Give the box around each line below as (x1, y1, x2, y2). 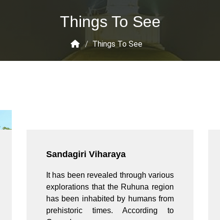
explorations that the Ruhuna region (46, 183, 174, 192)
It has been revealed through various (46, 171, 174, 180)
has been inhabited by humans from (46, 194, 174, 203)
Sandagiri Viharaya (46, 149, 126, 160)
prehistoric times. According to (46, 206, 174, 215)
